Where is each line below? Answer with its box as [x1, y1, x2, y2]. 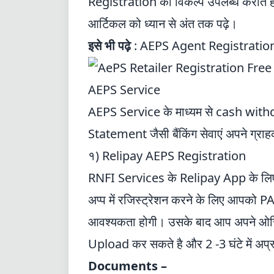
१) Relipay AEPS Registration [88, 147, 246, 164]
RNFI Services [88, 169, 165, 186]
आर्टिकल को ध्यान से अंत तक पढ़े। [88, 15, 237, 32]
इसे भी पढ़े [88, 37, 131, 54]
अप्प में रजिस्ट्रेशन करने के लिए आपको [88, 191, 260, 208]
